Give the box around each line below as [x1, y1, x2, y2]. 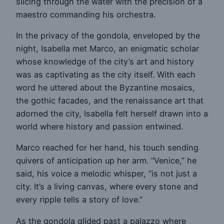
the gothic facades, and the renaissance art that [16, 95, 203, 105]
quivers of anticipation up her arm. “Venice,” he [16, 155, 196, 166]
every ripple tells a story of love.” [16, 194, 142, 205]
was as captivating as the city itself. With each [16, 69, 195, 79]
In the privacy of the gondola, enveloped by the [16, 30, 200, 40]
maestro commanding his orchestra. [16, 9, 155, 19]
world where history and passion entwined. [16, 121, 183, 131]
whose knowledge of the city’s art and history [16, 56, 194, 66]
